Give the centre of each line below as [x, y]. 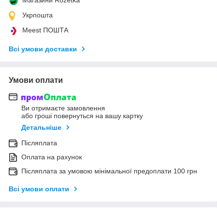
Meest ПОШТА [45, 30]
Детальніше [41, 128]
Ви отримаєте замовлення [63, 108]
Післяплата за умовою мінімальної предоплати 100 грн [109, 171]
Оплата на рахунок [52, 157]
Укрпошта [38, 15]
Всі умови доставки [43, 49]
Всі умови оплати [39, 189]
